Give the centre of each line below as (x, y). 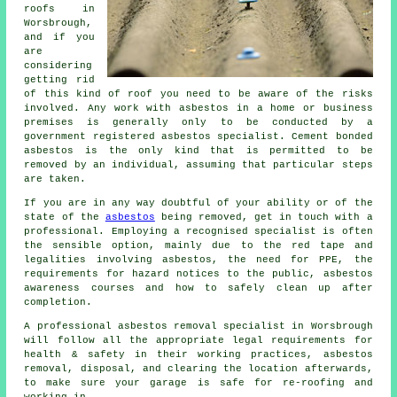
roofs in (59, 9)
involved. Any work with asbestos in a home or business (198, 109)
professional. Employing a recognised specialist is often (198, 232)
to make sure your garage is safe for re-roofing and (198, 383)
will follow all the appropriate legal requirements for (198, 341)
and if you (59, 38)
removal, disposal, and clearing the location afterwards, (198, 369)
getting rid (59, 80)
